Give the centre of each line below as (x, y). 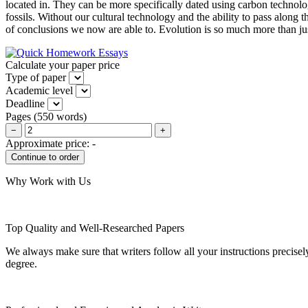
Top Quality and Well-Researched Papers (95, 228)
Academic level (39, 90)
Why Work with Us (48, 181)
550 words (60, 116)
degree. (21, 263)
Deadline (25, 103)
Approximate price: (49, 143)
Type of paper (36, 77)
